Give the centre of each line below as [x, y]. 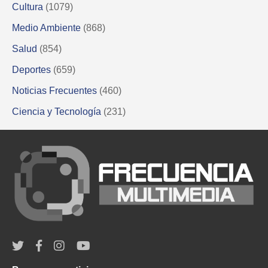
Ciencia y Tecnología [57, 112]
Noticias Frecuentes [54, 91]
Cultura [28, 7]
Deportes [31, 70]
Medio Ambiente [46, 28]
